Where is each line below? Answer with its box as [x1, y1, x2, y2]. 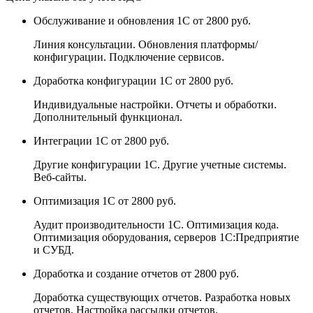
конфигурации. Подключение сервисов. [34, 51, 224, 64]
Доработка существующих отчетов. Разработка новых [34, 291, 291, 304]
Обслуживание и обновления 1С [34, 15, 193, 27]
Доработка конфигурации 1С [34, 75, 175, 87]
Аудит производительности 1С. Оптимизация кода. [34, 219, 279, 231]
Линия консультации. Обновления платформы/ [34, 38, 258, 51]
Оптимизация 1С [34, 195, 118, 208]
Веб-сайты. [34, 171, 87, 184]
